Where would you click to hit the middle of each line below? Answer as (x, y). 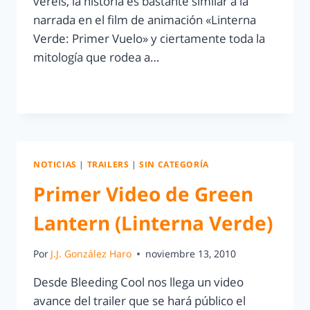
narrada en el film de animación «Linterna (145, 19)
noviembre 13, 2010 (191, 254)
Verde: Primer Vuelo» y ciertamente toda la (149, 38)
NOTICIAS (55, 164)
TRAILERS (108, 164)
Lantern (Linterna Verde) (153, 222)
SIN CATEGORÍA (174, 164)
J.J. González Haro (91, 254)
